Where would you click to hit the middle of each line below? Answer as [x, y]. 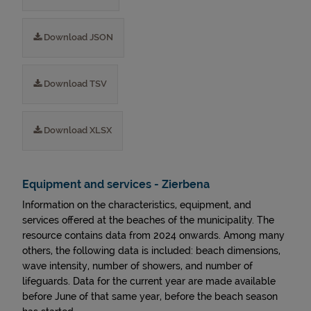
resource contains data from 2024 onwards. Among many [153, 235]
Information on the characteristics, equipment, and [137, 205]
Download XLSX [77, 130]
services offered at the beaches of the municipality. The [148, 220]
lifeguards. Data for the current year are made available [149, 281]
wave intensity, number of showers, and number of [137, 266]
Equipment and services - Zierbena [116, 184]
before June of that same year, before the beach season [150, 296]
